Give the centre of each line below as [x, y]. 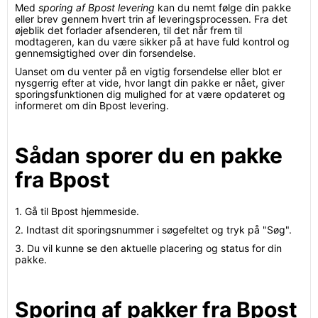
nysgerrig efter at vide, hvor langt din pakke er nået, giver [150, 83]
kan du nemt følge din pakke [223, 7]
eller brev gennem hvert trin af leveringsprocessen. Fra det [151, 19]
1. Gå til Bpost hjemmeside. [77, 211]
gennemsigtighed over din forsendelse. [105, 53]
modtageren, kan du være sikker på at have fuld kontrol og [152, 42]
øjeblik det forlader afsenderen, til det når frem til [128, 30]
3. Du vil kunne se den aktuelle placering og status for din [148, 248]
